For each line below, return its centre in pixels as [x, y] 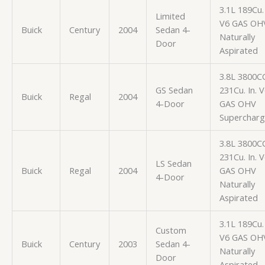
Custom [171, 230]
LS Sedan [173, 163]
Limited [170, 16]
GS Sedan [174, 90]
